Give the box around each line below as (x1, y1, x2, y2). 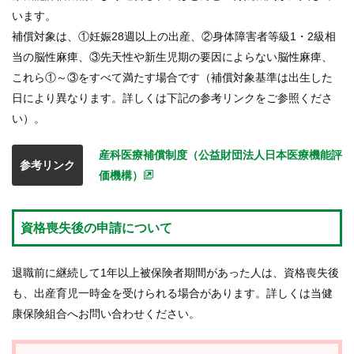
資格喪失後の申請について (21, 221, 172, 235)
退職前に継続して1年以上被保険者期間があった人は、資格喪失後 (12, 266, 339, 279)
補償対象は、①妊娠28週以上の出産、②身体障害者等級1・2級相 (12, 30, 336, 43)
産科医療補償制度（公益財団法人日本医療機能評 (99, 149, 342, 161)
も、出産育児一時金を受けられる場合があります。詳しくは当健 (12, 287, 333, 299)
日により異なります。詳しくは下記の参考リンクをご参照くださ (12, 92, 333, 104)
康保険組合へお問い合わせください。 (12, 307, 200, 320)
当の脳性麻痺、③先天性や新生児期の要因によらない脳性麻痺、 (12, 51, 333, 63)
